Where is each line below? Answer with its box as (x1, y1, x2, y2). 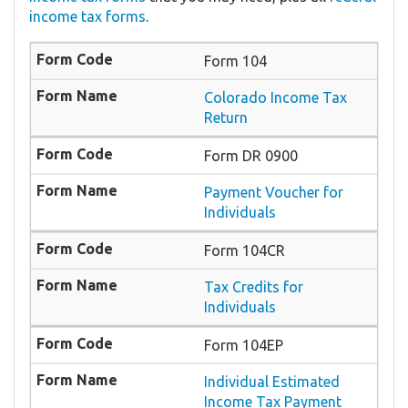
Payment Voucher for (204, 184, 343, 201)
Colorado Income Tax (204, 89, 347, 107)
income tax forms (29, 8, 146, 25)
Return (204, 109, 248, 127)
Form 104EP (204, 337, 283, 354)
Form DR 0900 (204, 148, 298, 165)
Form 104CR (204, 242, 285, 260)
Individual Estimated (204, 373, 340, 391)
